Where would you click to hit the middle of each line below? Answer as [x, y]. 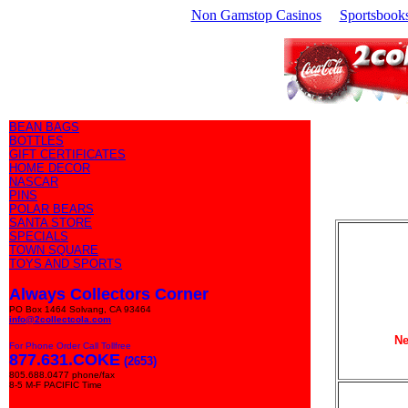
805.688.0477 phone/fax [62, 375]
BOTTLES [36, 141]
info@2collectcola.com [60, 319]
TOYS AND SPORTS [66, 264]
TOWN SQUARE [54, 250]
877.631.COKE [65, 360]
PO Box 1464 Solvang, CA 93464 [80, 309]
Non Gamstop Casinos [256, 15]
